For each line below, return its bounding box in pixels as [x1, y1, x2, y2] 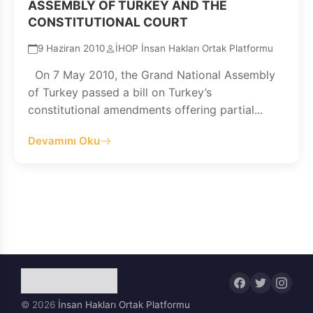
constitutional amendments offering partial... [28, 103, 263, 117]
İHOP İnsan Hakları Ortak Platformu [115, 43, 273, 54]
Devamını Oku [28, 134, 100, 147]
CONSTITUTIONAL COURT [28, 15, 188, 29]
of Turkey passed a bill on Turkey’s [28, 85, 212, 99]
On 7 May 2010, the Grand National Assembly [28, 68, 275, 82]
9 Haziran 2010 [38, 43, 105, 54]
